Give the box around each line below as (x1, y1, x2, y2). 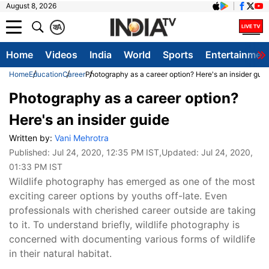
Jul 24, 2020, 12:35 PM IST (52, 147, 159, 157)
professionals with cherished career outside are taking (9, 204, 256, 216)
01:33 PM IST (9, 162, 62, 172)
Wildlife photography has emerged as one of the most (9, 175, 255, 187)
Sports (163, 49, 193, 61)
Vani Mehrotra (55, 133, 109, 143)
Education (29, 70, 62, 79)
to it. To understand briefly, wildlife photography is (9, 219, 240, 231)
